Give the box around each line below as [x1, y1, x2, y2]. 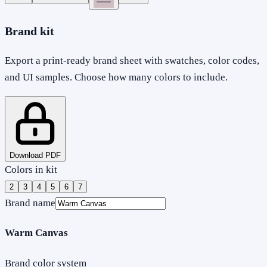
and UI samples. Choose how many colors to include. [5, 71, 228, 83]
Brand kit [5, 24, 54, 38]
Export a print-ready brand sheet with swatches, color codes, [5, 54, 259, 66]
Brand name [5, 197, 55, 209]
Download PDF [10, 150, 61, 160]
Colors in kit [5, 163, 57, 175]
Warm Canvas [5, 227, 68, 239]
